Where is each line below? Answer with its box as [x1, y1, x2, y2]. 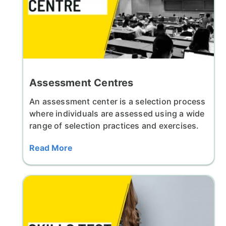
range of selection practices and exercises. [29, 120, 199, 131]
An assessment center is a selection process [29, 96, 206, 106]
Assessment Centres [29, 76, 134, 89]
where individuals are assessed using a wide [29, 108, 205, 119]
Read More [29, 142, 73, 153]
